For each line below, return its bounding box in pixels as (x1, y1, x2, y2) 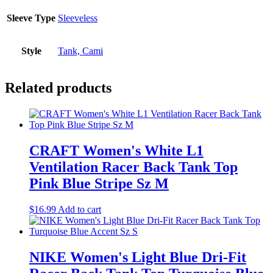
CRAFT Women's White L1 (29, 143, 204, 159)
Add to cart (58, 204, 101, 215)
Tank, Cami (58, 45, 103, 56)
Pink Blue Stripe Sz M (29, 175, 169, 192)
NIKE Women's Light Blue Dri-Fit (29, 249, 246, 266)
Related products (5, 80, 112, 96)
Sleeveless (58, 12, 97, 23)
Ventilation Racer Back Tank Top (29, 159, 238, 175)
